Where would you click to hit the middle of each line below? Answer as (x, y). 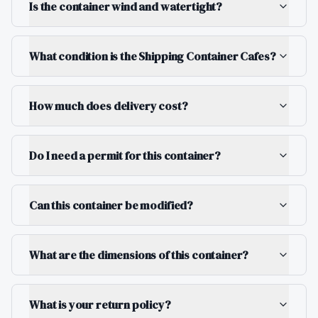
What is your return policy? (100, 305)
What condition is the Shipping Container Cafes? (153, 56)
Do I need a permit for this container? (125, 155)
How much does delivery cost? (109, 106)
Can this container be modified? (111, 205)
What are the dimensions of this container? (139, 255)
